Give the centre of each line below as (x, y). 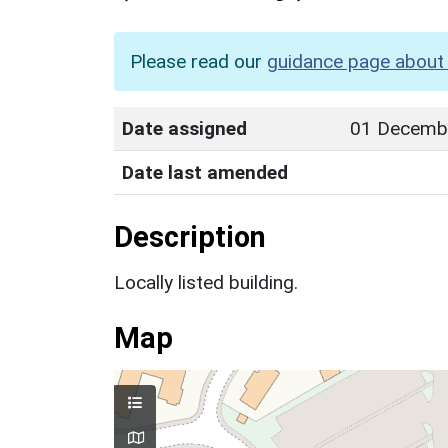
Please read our (198, 61)
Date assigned (184, 128)
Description (190, 236)
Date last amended (205, 172)
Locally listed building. (206, 282)
